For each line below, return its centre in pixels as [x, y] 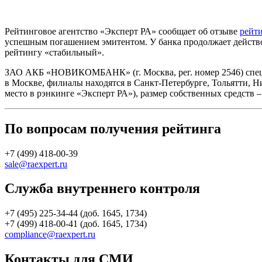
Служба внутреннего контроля [102, 189]
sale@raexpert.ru [36, 164]
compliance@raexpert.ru [50, 235]
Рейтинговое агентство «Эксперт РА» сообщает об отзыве [122, 31]
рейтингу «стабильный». [54, 52]
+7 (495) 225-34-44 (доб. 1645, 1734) [76, 213]
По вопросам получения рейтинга [113, 128]
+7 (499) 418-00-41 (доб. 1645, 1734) [76, 224]
